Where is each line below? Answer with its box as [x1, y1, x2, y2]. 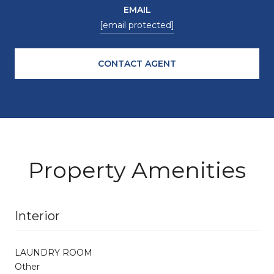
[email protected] [100, 19, 174, 31]
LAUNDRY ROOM [15, 246, 92, 258]
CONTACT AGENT [98, 57, 176, 69]
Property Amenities [28, 156, 246, 183]
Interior [15, 208, 60, 223]
